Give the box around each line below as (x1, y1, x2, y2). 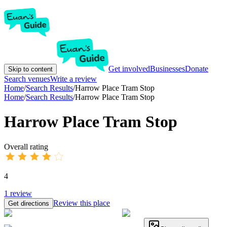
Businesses (150, 64, 185, 73)
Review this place (53, 198, 110, 207)
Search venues (4, 74, 50, 83)
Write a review (50, 74, 97, 83)
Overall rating (4, 142, 48, 151)
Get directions (8, 199, 49, 207)
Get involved (108, 64, 150, 73)
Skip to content (8, 65, 53, 73)
